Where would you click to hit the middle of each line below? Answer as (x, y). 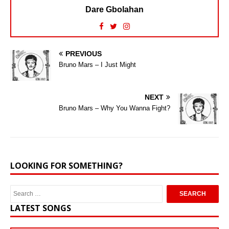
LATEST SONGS (41, 208)
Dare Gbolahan (114, 10)
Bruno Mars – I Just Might (97, 65)
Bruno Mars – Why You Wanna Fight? (114, 108)
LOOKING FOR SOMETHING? (66, 166)
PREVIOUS (84, 54)
